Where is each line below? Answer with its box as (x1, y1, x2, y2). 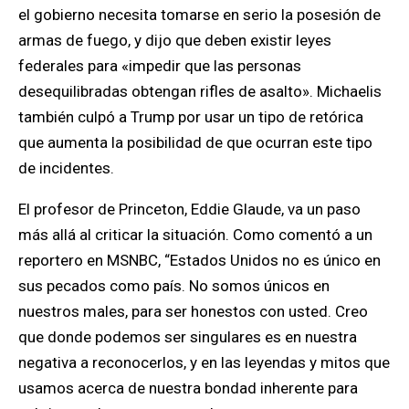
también (18, 108, 78, 126)
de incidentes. (18, 159, 114, 177)
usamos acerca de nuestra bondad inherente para (18, 379, 358, 397)
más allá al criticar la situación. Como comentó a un (18, 225, 372, 244)
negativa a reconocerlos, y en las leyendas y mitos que (18, 353, 390, 372)
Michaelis (317, 82, 382, 100)
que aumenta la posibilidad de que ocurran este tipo (18, 133, 372, 152)
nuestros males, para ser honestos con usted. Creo (18, 302, 368, 320)
